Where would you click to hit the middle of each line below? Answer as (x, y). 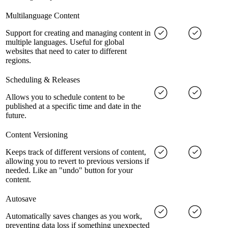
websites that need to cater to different (66, 51)
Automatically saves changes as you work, (74, 216)
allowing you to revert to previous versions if (77, 161)
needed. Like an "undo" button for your (69, 170)
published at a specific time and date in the (73, 106)
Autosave (21, 199)
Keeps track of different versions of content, (76, 152)
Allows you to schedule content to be (65, 97)
